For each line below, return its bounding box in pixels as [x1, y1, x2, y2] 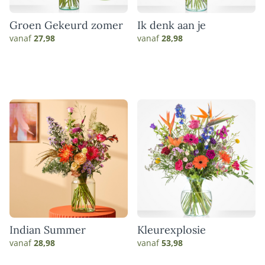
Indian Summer [9, 223, 86, 237]
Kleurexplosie [137, 223, 206, 237]
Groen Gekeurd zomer [9, 18, 123, 32]
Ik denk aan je [137, 18, 206, 32]
